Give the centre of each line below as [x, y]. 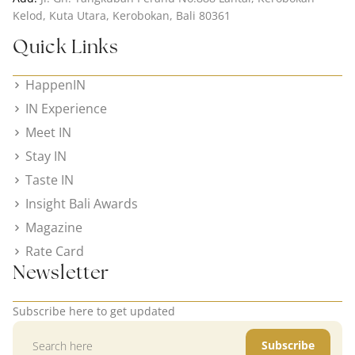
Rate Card [55, 251]
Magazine [54, 227]
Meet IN [49, 132]
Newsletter [61, 272]
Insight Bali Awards [82, 204]
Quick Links [66, 46]
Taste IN [50, 180]
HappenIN [56, 85]
